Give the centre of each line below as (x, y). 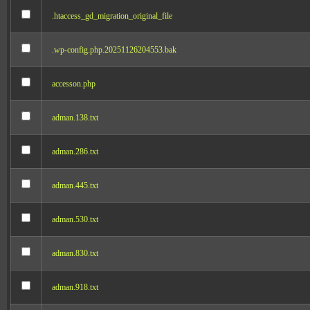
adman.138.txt (75, 118)
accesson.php (74, 84)
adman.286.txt (75, 152)
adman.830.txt (75, 253)
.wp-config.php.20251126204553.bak (114, 50)
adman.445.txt (75, 185)
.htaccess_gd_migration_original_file (112, 16)
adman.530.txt (75, 219)
